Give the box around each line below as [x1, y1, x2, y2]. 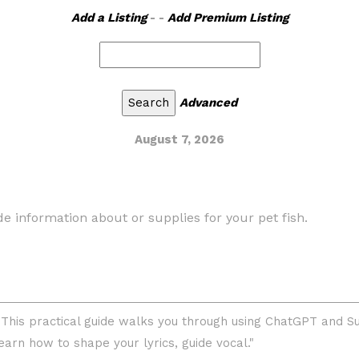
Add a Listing [71, 10, 147, 25]
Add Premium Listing [167, 10, 288, 25]
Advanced [179, 95, 237, 110]
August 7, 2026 [135, 132, 224, 147]
